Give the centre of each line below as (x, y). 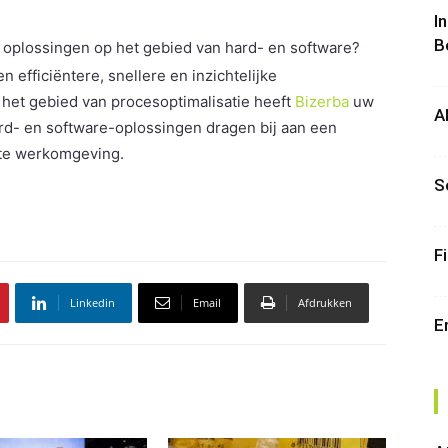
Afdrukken (325, 302)
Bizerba (322, 101)
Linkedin (92, 302)
